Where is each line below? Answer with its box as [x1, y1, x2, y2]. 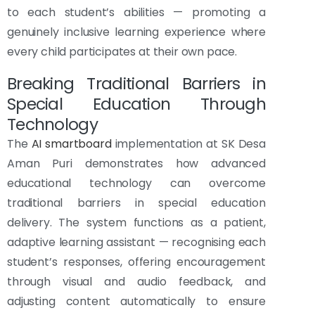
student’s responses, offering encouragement [7, 254, 266, 271]
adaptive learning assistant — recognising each [7, 234, 266, 251]
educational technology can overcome [7, 175, 266, 192]
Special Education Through [7, 92, 266, 116]
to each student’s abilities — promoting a [7, 4, 266, 21]
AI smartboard [31, 136, 112, 153]
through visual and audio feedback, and [7, 274, 266, 290]
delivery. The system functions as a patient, [7, 214, 266, 231]
